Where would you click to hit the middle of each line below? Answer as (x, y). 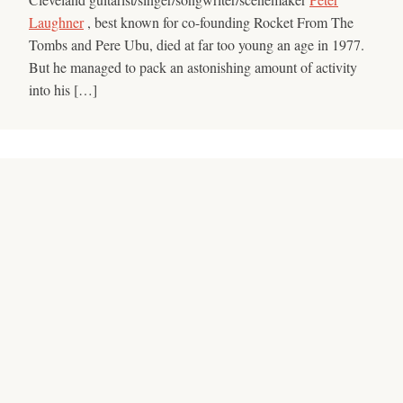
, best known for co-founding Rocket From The (219, 22)
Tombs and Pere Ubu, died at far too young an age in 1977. (197, 44)
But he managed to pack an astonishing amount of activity (193, 67)
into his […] (63, 89)
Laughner (56, 22)
